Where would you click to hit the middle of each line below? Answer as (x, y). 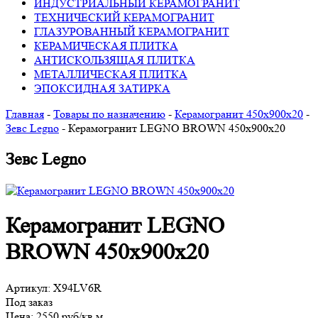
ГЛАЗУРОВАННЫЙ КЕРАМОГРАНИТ (132, 32)
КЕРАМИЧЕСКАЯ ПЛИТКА (106, 46)
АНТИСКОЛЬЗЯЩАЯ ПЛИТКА (115, 60)
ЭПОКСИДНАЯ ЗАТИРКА (102, 88)
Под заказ (29, 302)
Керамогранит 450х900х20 (239, 114)
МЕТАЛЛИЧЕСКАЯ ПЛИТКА (111, 74)
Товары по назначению (109, 114)
